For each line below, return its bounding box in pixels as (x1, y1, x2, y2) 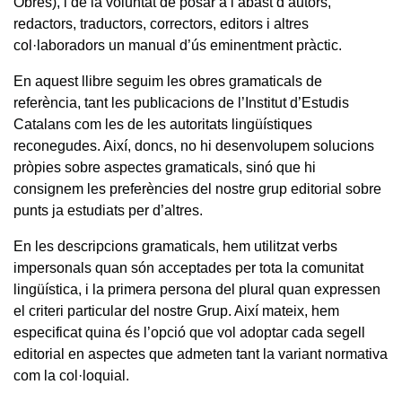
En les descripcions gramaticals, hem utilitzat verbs (13, 238, 337, 254)
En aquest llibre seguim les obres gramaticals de (13, 73, 322, 89)
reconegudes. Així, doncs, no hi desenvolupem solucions (13, 137, 374, 153)
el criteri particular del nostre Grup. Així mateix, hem (13, 302, 339, 319)
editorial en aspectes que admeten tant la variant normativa (13, 345, 388, 362)
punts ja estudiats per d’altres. (13, 202, 203, 218)
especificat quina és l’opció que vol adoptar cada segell (13, 324, 365, 340)
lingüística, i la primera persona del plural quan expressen (13, 281, 380, 297)
